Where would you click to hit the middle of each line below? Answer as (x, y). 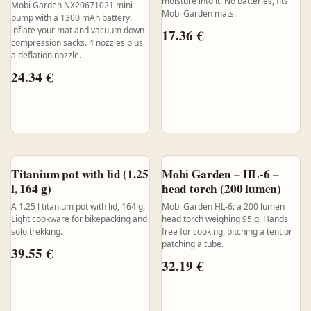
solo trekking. (37, 231)
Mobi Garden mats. (199, 14)
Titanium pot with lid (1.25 (80, 174)
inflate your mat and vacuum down (78, 31)
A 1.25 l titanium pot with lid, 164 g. (78, 206)
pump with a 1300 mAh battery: (72, 18)
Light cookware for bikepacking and (79, 219)
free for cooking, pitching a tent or (227, 231)
